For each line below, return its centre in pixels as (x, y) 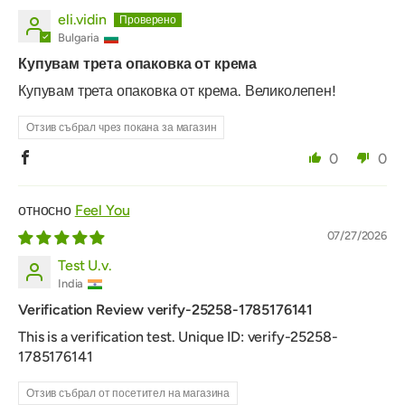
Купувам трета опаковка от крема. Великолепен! (177, 91)
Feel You (102, 211)
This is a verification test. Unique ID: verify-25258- (178, 337)
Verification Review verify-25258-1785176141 (166, 310)
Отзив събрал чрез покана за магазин (122, 128)
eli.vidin (82, 20)
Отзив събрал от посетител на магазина (128, 394)
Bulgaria (79, 38)
